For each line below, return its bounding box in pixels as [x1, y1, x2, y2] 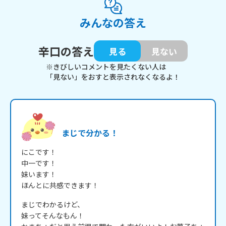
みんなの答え [80, 14, 146, 31]
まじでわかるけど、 [21, 199, 84, 210]
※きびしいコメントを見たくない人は [46, 62, 166, 72]
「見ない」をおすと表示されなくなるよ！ [46, 72, 180, 82]
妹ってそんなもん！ [21, 210, 84, 221]
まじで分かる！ [62, 127, 118, 139]
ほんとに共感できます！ [21, 180, 99, 191]
